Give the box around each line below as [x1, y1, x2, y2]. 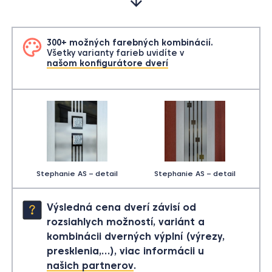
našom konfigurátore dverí [47, 58, 169, 69]
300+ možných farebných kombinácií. [47, 37, 214, 48]
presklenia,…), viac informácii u [47, 245, 205, 257]
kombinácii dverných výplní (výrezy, [47, 230, 225, 242]
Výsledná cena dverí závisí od [47, 201, 197, 213]
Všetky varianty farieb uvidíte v [47, 47, 185, 58]
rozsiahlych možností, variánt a [47, 216, 205, 228]
